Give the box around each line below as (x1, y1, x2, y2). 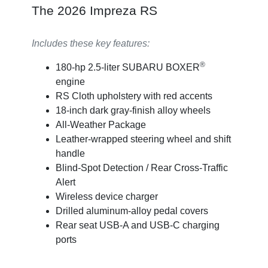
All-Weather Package (55, 120, 146, 130)
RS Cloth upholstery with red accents (55, 91, 212, 102)
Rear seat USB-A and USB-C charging (55, 220, 220, 231)
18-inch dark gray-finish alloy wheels (55, 105, 211, 116)
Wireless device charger (55, 191, 158, 202)
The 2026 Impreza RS (31, 4, 157, 18)
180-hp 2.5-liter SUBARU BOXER (55, 62, 200, 73)
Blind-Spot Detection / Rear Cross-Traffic (55, 163, 228, 173)
